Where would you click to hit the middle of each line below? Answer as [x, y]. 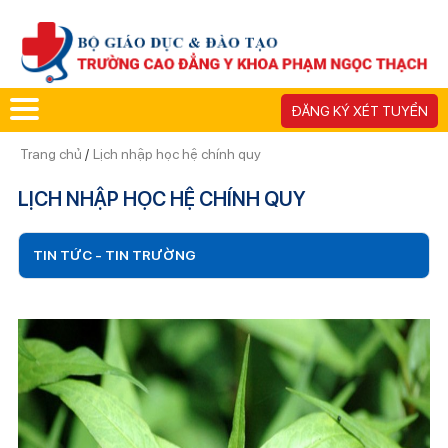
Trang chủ [52, 153]
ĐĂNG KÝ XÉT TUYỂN [359, 110]
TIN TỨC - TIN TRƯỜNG [114, 254]
